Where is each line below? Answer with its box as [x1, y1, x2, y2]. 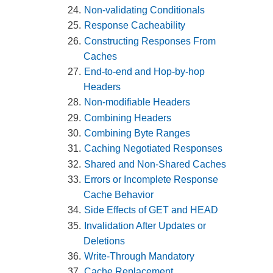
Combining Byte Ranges [84, 128, 191, 139]
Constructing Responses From [84, 35, 216, 46]
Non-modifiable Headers [84, 97, 191, 108]
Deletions [83, 235, 126, 246]
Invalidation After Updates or [84, 220, 207, 231]
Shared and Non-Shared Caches [84, 158, 227, 169]
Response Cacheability [84, 20, 186, 31]
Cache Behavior [83, 189, 154, 200]
